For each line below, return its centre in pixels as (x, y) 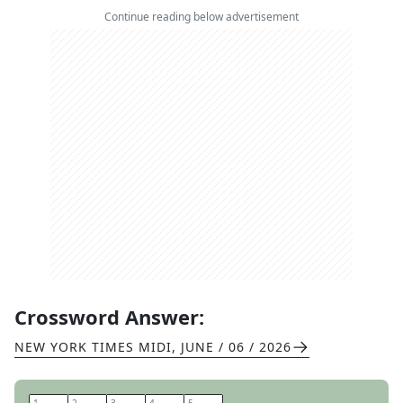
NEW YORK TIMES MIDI (93, 347)
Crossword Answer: (109, 317)
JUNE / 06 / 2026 (236, 347)
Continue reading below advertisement (201, 17)
